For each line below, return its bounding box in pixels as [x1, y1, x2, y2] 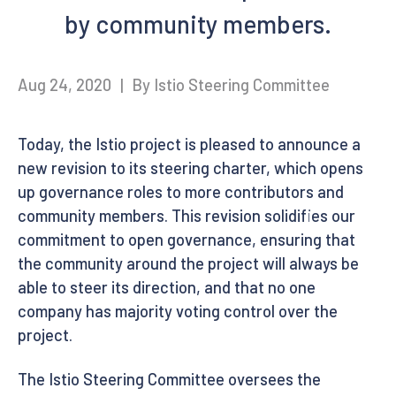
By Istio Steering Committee [132, 75, 331, 95]
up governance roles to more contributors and [18, 181, 344, 202]
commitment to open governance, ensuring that [18, 229, 355, 249]
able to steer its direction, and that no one [18, 277, 316, 297]
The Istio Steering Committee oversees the [18, 369, 321, 389]
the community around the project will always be [18, 253, 359, 273]
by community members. [65, 9, 331, 39]
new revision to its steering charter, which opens [18, 157, 363, 178]
